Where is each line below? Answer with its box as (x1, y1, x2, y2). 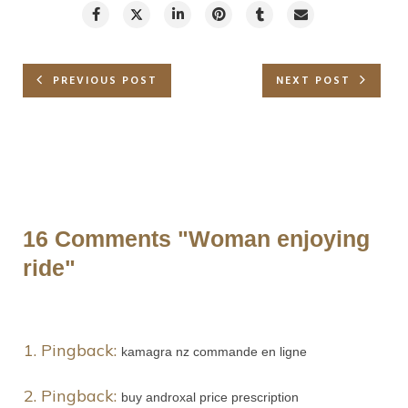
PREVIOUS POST (53, 72, 158, 91)
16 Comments (23, 226, 178, 252)
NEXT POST (276, 72, 351, 91)
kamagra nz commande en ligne (121, 344, 307, 360)
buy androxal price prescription (121, 390, 299, 405)
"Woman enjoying (178, 226, 370, 252)
